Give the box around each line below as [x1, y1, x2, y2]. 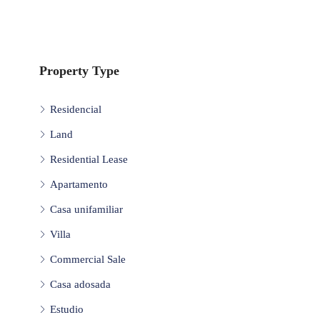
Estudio [50, 303, 84, 315]
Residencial [50, 103, 101, 115]
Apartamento [50, 178, 108, 190]
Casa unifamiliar [50, 203, 123, 215]
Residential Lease [50, 153, 128, 165]
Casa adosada [50, 278, 111, 290]
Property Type [39, 63, 119, 78]
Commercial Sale [50, 253, 126, 265]
